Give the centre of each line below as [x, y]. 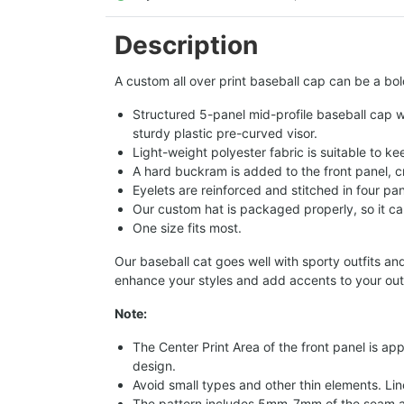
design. [154, 366]
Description [186, 46]
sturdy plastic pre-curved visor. [225, 133]
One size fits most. [187, 228]
